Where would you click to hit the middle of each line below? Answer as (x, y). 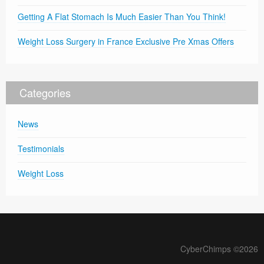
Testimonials (41, 149)
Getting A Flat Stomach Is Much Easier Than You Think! (122, 17)
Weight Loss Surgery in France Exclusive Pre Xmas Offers (126, 42)
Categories (45, 93)
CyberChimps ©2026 (219, 249)
